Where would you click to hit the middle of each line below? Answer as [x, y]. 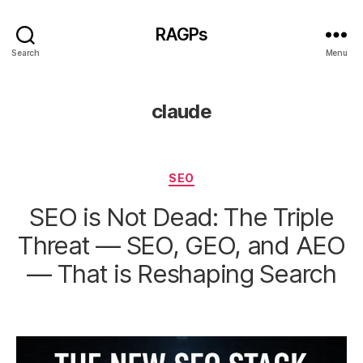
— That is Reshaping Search [181, 273]
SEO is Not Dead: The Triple [181, 216]
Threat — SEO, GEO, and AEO [181, 245]
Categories [217, 175]
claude [181, 111]
